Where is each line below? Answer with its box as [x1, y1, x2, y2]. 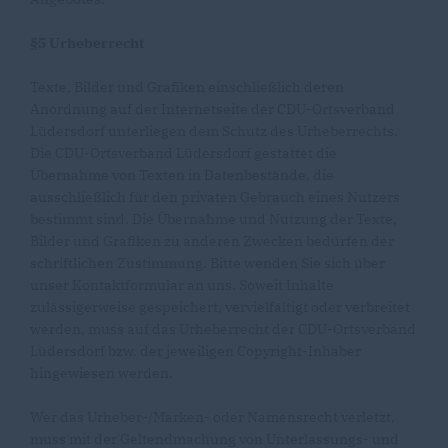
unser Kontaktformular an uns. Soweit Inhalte [30, 276, 334, 294]
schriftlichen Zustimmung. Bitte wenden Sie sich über [30, 254, 385, 272]
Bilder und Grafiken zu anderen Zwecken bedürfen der [30, 232, 394, 250]
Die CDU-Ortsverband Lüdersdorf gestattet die [30, 144, 337, 162]
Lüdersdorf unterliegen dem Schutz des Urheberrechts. [30, 122, 398, 140]
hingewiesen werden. [30, 364, 173, 382]
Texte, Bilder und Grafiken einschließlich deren [30, 78, 344, 96]
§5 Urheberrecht [30, 34, 144, 52]
